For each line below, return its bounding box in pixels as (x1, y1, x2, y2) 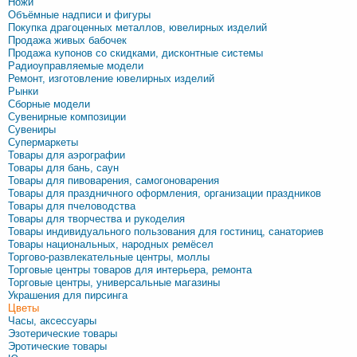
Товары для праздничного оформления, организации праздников (8, 187, 321, 199)
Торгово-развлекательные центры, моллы (8, 251, 210, 263)
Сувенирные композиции (8, 111, 126, 123)
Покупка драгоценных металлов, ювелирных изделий (8, 22, 267, 33)
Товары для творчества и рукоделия (8, 213, 185, 225)
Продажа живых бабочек (8, 34, 127, 46)
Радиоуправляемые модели (8, 60, 143, 72)
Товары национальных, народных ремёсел (8, 238, 214, 250)
